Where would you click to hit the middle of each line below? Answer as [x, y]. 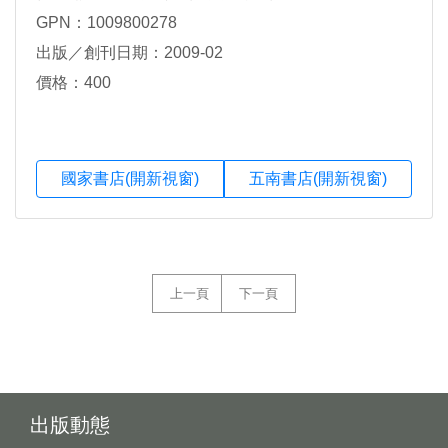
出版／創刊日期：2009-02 [129, 53]
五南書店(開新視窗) [318, 179]
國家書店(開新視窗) [130, 179]
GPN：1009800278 [106, 23]
